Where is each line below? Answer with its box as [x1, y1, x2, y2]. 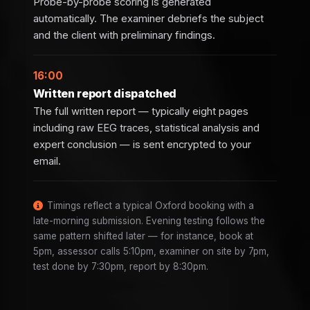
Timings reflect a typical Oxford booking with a [47, 200, 255, 212]
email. [33, 155, 61, 168]
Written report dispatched [33, 86, 176, 101]
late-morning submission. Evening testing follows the [33, 215, 265, 227]
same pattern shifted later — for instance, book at [33, 230, 253, 242]
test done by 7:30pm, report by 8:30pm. [33, 261, 208, 273]
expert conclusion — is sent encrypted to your [33, 138, 251, 152]
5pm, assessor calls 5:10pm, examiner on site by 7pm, [33, 246, 269, 257]
